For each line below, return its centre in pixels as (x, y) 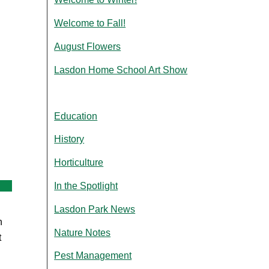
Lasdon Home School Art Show (121, 70)
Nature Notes (83, 232)
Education (76, 116)
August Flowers (88, 46)
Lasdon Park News (95, 209)
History (69, 139)
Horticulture (79, 163)
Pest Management (93, 256)
